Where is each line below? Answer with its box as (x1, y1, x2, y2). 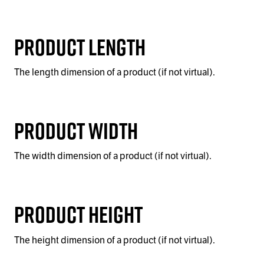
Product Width (14, 114, 138, 147)
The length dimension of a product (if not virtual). (14, 66, 215, 78)
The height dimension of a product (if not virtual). (14, 234, 215, 246)
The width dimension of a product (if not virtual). (14, 150, 212, 163)
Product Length (14, 30, 146, 63)
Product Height (14, 198, 143, 231)
